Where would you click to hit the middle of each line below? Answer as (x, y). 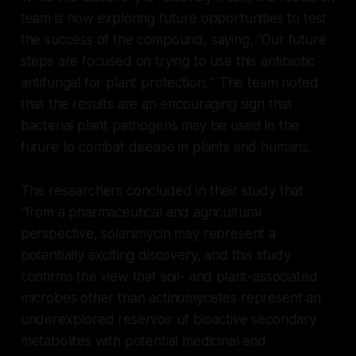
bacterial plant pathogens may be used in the (160, 125)
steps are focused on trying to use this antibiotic (168, 61)
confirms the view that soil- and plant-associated (169, 276)
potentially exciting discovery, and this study (155, 255)
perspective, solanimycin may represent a (148, 233)
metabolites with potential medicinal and (143, 341)
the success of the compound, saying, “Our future (173, 39)
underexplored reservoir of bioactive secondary (168, 319)
